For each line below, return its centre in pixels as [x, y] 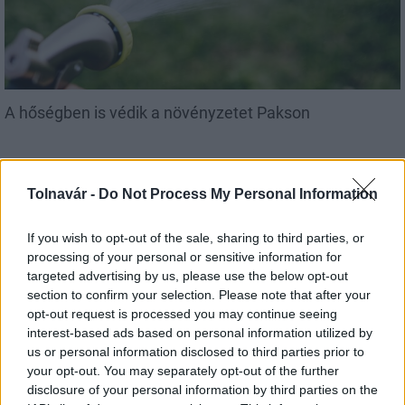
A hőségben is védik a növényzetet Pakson [157, 112]
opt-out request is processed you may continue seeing [182, 314]
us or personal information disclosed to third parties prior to [196, 352]
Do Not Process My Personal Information [238, 194]
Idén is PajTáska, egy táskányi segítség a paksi [171, 388]
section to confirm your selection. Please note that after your [199, 295]
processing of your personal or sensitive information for [184, 257]
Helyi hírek [34, 238]
